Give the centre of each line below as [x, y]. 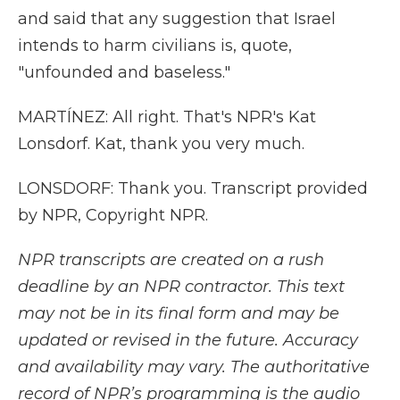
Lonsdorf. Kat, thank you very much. [161, 144]
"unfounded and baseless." [124, 72]
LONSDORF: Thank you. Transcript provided [193, 188]
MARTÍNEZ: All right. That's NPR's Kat [167, 117]
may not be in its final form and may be [179, 313]
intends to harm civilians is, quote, [155, 46]
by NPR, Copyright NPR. [113, 215]
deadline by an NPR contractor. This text [181, 287]
